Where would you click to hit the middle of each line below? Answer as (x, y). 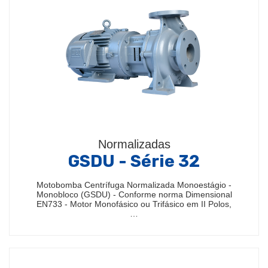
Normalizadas (134, 144)
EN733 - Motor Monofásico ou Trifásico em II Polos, (134, 204)
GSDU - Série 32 (134, 161)
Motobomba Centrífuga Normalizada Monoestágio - (134, 185)
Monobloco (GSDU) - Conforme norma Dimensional (134, 194)
